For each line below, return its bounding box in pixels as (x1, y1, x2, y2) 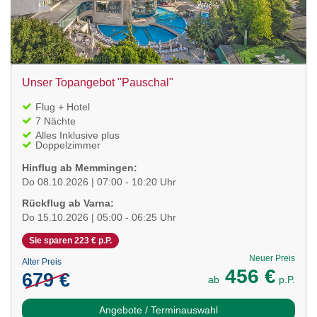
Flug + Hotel (35, 100, 90, 113)
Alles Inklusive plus (35, 129, 120, 141)
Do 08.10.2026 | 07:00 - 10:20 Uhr (22, 175, 176, 188)
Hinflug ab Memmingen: (22, 161, 137, 173)
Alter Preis (22, 256, 62, 267)
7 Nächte (35, 115, 76, 127)
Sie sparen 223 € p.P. (29, 235, 112, 246)
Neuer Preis (249, 253, 295, 263)
